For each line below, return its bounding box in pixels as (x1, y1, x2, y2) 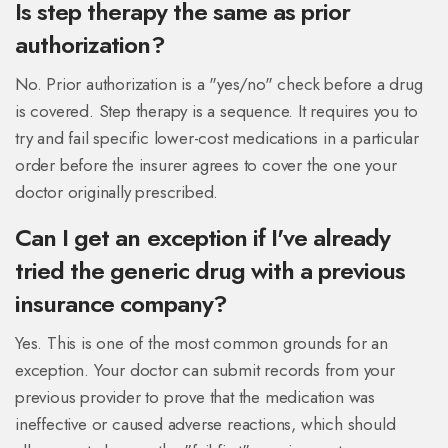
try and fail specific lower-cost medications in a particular (15, 126, 419, 151)
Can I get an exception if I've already (15, 220, 391, 256)
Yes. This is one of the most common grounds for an (15, 331, 388, 356)
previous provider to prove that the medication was (15, 385, 375, 410)
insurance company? (15, 286, 227, 322)
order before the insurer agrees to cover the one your (15, 153, 397, 178)
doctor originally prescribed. (15, 180, 219, 205)
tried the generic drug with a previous (15, 253, 406, 289)
